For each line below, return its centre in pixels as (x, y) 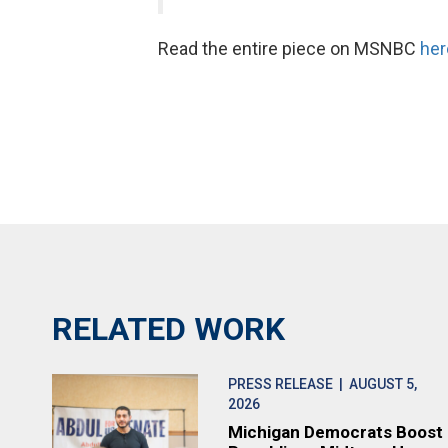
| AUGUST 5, (375, 384)
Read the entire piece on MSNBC (288, 48)
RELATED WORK (168, 329)
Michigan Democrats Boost (336, 432)
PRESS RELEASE (281, 384)
